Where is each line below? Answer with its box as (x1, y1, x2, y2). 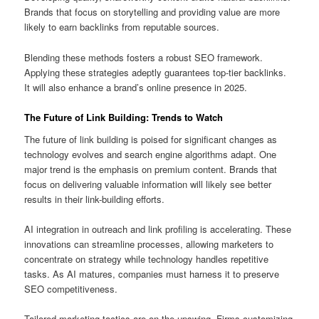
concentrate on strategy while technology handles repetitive (24, 252, 269, 266)
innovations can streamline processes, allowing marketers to (24, 237, 274, 251)
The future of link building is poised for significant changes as (24, 132, 278, 147)
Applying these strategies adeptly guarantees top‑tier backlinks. (24, 65, 287, 79)
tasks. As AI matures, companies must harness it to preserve (24, 267, 280, 281)
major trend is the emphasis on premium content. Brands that (24, 162, 278, 177)
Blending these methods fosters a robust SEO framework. (24, 50, 263, 64)
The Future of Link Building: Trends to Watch (24, 110, 224, 124)
